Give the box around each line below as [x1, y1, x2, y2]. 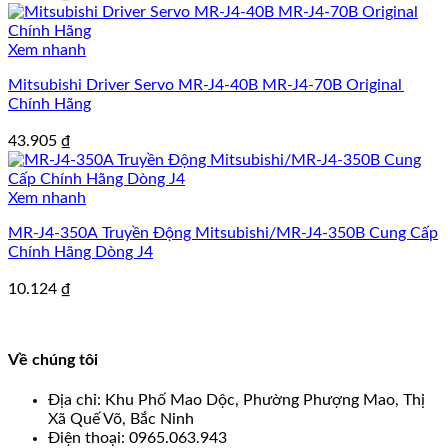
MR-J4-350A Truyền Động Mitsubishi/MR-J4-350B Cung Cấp [8, 225, 195, 242]
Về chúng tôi [8, 351, 98, 368]
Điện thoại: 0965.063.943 [48, 429, 227, 446]
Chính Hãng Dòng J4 [8, 244, 153, 261]
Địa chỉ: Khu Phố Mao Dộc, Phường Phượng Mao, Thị [48, 391, 425, 408]
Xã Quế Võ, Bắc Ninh [48, 410, 194, 427]
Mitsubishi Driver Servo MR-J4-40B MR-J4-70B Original [8, 77, 178, 94]
